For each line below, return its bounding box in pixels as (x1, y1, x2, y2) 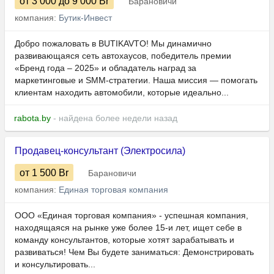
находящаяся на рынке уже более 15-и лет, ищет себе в (15, 223, 242, 233)
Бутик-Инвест (59, 13, 112, 23)
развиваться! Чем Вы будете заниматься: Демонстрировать (15, 247, 254, 257)
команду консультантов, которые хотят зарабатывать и (15, 235, 234, 245)
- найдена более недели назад (51, 113, 177, 124)
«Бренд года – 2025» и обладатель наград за (15, 63, 196, 73)
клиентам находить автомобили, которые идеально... (15, 87, 229, 98)
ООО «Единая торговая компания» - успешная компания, (15, 210, 248, 221)
